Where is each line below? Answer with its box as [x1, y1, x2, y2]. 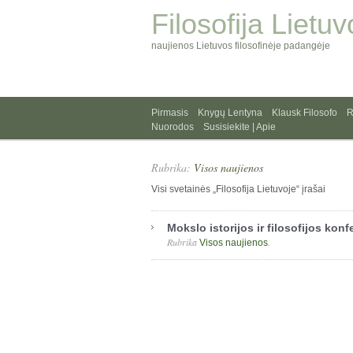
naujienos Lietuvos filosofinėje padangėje [151, 40, 330, 51]
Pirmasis [151, 107, 188, 118]
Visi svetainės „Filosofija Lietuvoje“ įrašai [151, 184, 325, 195]
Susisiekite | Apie [203, 121, 276, 132]
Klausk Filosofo [272, 107, 337, 118]
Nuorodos [151, 121, 194, 132]
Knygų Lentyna [198, 107, 262, 118]
